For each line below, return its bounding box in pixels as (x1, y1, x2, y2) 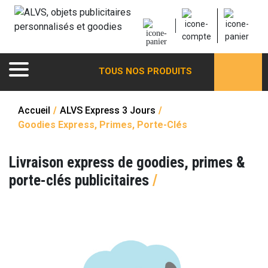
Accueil (18, 105, 50, 116)
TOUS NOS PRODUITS (99, 66, 192, 77)
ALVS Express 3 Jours (60, 105, 156, 116)
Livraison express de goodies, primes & (9, 154, 245, 171)
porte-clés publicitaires (9, 172, 153, 189)
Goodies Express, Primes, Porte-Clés (18, 119, 187, 130)
